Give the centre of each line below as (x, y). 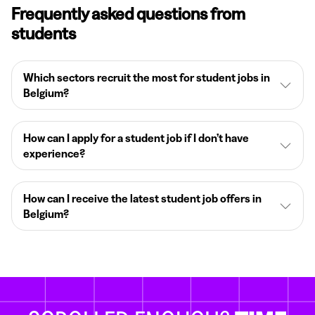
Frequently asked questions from (128, 13)
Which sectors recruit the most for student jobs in (147, 77)
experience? (54, 153)
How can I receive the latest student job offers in (142, 198)
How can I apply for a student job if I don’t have (136, 137)
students (44, 33)
